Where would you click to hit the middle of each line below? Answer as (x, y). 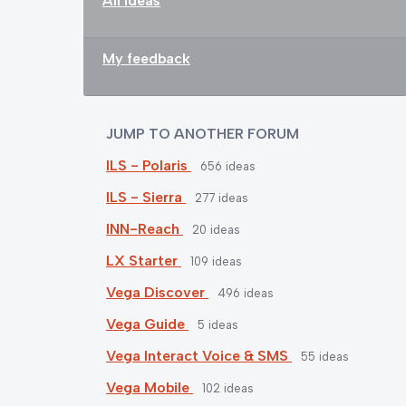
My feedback (146, 58)
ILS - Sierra (146, 197)
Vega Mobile (150, 387)
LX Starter (144, 260)
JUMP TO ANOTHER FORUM (203, 133)
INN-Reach (145, 228)
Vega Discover (157, 292)
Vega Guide (147, 324)
